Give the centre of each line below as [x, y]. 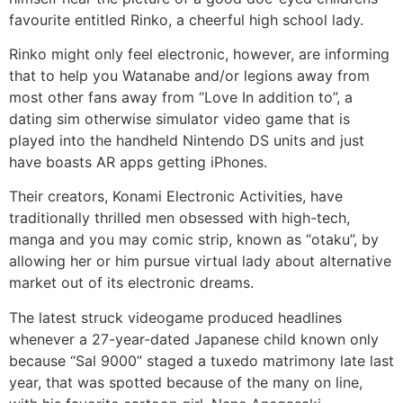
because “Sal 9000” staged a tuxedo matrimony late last [201, 360]
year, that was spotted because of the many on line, [186, 382]
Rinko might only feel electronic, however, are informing [199, 54]
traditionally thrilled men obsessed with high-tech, [179, 218]
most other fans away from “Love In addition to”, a [181, 97]
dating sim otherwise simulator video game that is [179, 118]
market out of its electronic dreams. [131, 283]
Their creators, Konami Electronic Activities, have [176, 197]
